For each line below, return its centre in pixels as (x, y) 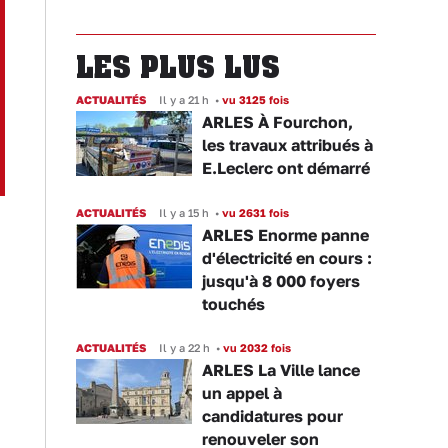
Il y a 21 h (184, 99)
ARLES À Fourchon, (277, 122)
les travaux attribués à (287, 145)
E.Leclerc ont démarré (286, 168)
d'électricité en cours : (287, 258)
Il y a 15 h (184, 212)
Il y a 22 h (184, 347)
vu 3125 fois (254, 99)
